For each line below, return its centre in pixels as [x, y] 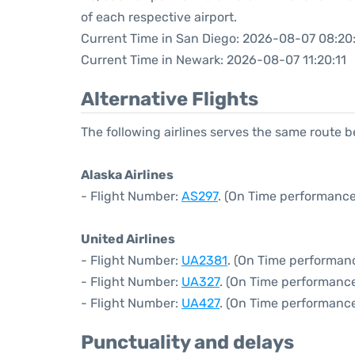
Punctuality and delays [187, 342]
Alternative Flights [170, 99]
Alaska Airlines [127, 175]
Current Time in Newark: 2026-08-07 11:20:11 [214, 60]
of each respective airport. [159, 17]
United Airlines [128, 239]
